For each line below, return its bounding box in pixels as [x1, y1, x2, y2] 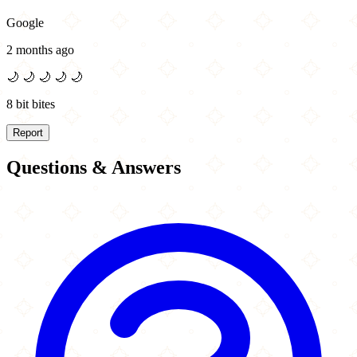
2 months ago [6, 43, 74, 57]
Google [6, 16, 44, 30]
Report [13, 127, 43, 139]
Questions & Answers [6, 157, 181, 178]
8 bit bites [6, 97, 55, 112]
